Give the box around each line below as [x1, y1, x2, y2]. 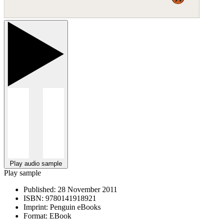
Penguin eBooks [48, 202, 101, 211]
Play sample [4, 168, 41, 177]
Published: [23, 185, 56, 194]
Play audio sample [10, 159, 62, 167]
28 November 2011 [56, 185, 117, 194]
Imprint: [23, 202, 48, 211]
